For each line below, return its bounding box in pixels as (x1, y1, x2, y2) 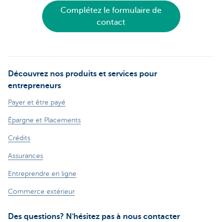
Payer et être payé (8, 99, 65, 107)
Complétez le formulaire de (60, 6, 162, 15)
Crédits (8, 134, 30, 142)
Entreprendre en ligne (8, 170, 76, 178)
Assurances (8, 152, 43, 160)
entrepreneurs (8, 81, 61, 91)
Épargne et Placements (8, 116, 81, 124)
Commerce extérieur (8, 188, 75, 196)
